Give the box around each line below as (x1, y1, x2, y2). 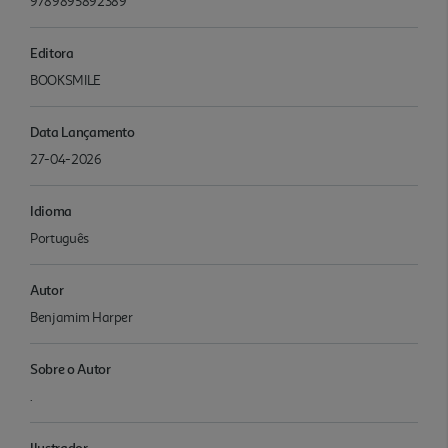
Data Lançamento (30, 122, 135, 140)
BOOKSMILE (30, 71, 101, 89)
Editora (30, 43, 74, 61)
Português (30, 229, 89, 247)
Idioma (30, 201, 72, 219)
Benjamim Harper (30, 308, 133, 326)
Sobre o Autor (30, 359, 111, 377)
